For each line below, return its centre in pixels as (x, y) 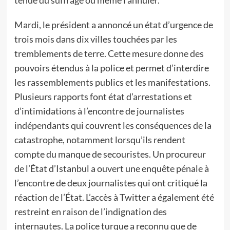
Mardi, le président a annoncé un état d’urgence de (113, 25)
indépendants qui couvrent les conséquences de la (113, 125)
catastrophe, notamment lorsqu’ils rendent (100, 140)
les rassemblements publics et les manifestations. (112, 82)
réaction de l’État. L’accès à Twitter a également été (114, 197)
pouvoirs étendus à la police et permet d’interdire (111, 68)
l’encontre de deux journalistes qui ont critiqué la (111, 183)
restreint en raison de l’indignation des (90, 212)
